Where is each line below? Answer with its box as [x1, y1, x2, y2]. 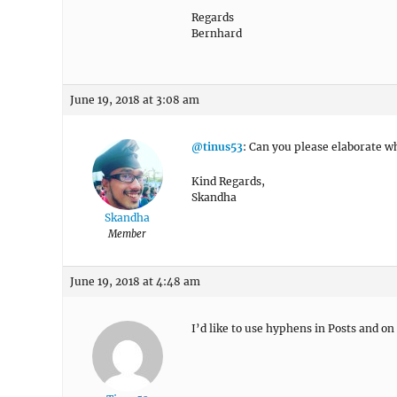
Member [108, 228, 146, 240]
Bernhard [191, 27, 242, 40]
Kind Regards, [191, 175, 265, 188]
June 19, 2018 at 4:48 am [70, 275, 200, 288]
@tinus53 [191, 140, 243, 153]
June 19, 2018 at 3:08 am [70, 93, 199, 106]
